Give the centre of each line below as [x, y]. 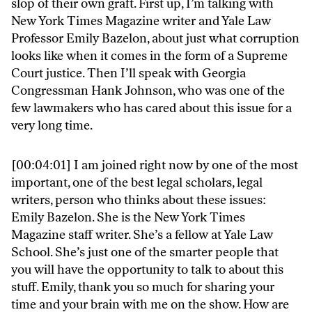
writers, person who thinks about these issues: [139, 200]
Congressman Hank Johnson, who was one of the [148, 91]
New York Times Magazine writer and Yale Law [141, 21]
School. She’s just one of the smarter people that [145, 252]
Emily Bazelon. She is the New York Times [128, 218]
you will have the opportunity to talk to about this [147, 270]
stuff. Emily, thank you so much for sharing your [143, 287]
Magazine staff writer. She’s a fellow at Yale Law [142, 235]
